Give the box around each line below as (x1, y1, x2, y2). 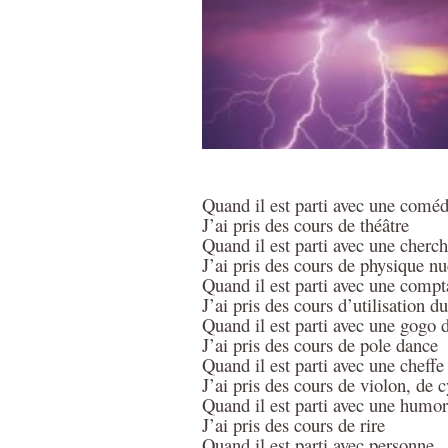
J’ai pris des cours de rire (202, 411, 385, 437)
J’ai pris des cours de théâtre (202, 211, 409, 237)
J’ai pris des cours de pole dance (202, 331, 438, 357)
